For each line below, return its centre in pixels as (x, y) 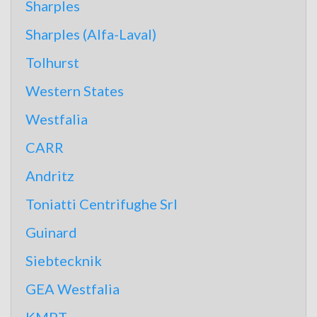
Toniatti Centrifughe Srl (102, 204)
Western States (75, 91)
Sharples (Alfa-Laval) (91, 34)
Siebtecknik (64, 260)
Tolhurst (52, 62)
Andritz (50, 175)
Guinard (51, 232)
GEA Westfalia (73, 289)
